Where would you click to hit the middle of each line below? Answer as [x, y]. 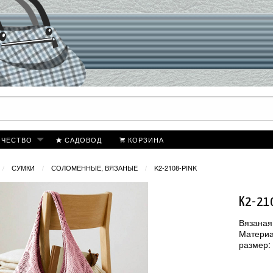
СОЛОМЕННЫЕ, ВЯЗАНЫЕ [94, 168]
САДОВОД [83, 139]
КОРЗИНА [146, 139]
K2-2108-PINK [175, 168]
